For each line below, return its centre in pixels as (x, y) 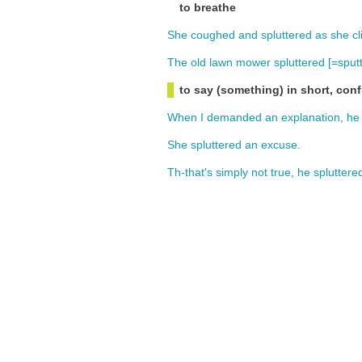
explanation (311, 117)
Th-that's (190, 172)
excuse (279, 145)
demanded (234, 117)
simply (232, 172)
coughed (213, 35)
